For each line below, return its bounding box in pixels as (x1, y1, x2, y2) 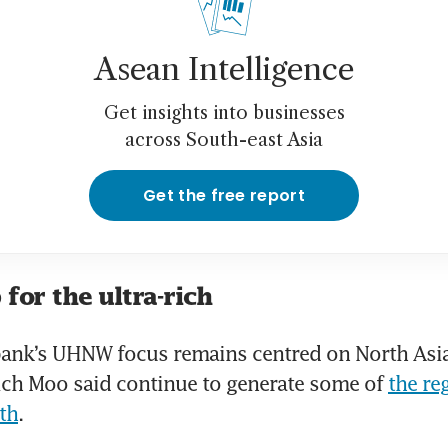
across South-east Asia (125, 129, 323, 152)
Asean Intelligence (94, 51, 354, 89)
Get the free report (142, 184, 306, 208)
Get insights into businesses (103, 102, 345, 125)
